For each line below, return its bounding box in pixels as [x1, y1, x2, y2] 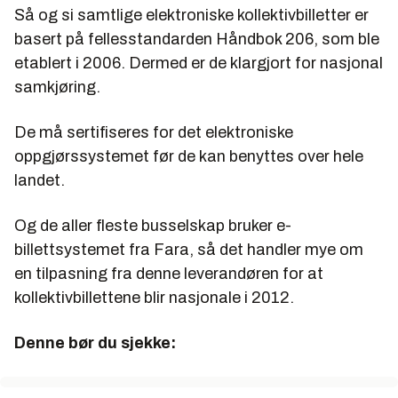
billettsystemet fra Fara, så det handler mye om [14, 241, 363, 259]
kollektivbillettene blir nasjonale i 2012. [14, 289, 294, 307]
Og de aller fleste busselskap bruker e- [14, 217, 291, 235]
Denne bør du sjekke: [14, 334, 176, 353]
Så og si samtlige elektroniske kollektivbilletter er [14, 6, 369, 25]
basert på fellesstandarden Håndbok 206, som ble [14, 30, 379, 49]
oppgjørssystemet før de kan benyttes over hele [14, 147, 363, 166]
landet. [14, 171, 65, 190]
